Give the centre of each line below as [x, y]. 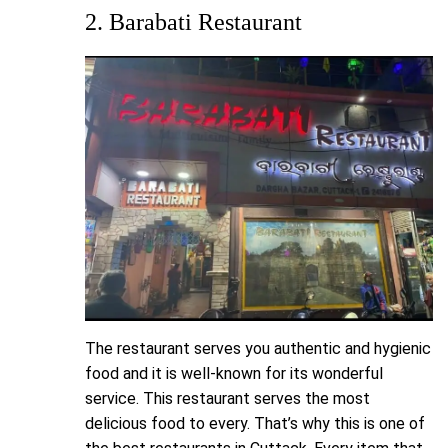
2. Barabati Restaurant [193, 21]
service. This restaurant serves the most [227, 398]
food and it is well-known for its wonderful [234, 373]
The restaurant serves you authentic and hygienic [258, 348]
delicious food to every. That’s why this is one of [255, 423]
